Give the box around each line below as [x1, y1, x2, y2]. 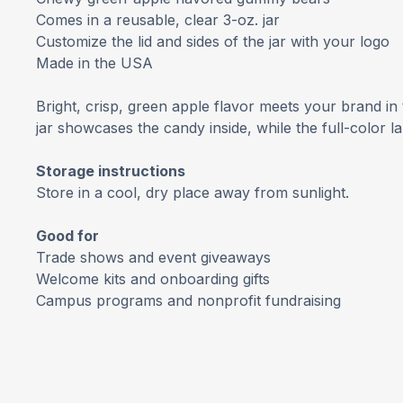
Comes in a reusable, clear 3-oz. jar [36, 11, 280, 29]
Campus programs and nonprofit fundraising [36, 291, 341, 309]
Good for [36, 227, 99, 245]
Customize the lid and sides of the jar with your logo [36, 32, 390, 50]
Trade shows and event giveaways [36, 248, 271, 266]
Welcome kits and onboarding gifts [36, 270, 270, 288]
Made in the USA [36, 54, 153, 72]
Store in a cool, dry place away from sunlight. [36, 184, 349, 201]
